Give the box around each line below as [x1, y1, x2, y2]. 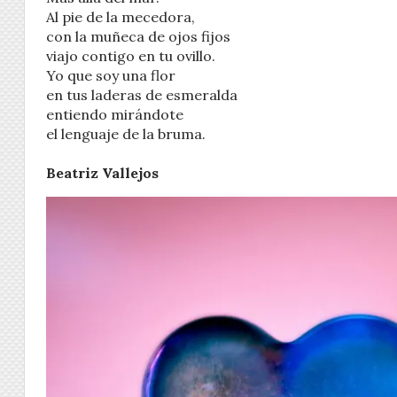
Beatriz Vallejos [46, 163, 162, 182]
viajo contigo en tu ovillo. [46, 46, 215, 65]
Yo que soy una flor [46, 66, 175, 84]
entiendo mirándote [46, 105, 183, 123]
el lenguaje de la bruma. [46, 124, 206, 143]
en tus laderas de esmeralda [46, 85, 237, 104]
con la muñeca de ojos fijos [46, 27, 230, 45]
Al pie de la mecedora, [46, 7, 195, 26]
